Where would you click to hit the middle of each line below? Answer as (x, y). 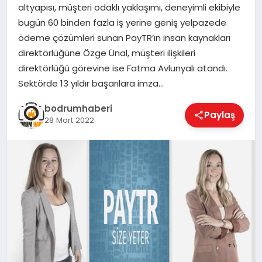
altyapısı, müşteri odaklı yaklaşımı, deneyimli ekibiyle (129, 8)
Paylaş (220, 115)
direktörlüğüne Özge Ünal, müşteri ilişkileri (106, 53)
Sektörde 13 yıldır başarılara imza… (91, 84)
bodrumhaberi (78, 108)
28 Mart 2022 (69, 120)
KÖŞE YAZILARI (45, 30)
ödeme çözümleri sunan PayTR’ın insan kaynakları (124, 38)
